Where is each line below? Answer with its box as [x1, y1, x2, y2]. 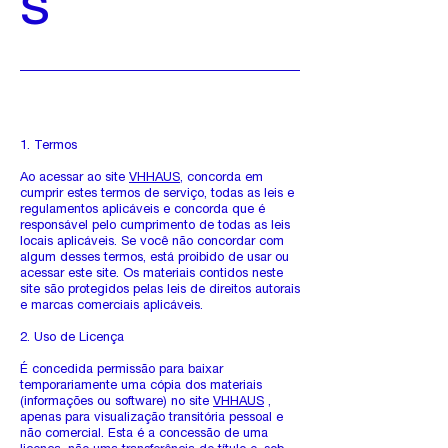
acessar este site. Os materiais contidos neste [20, 268, 283, 281]
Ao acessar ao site [20, 172, 129, 185]
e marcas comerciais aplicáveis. [20, 300, 203, 313]
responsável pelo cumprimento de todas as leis [20, 220, 290, 233]
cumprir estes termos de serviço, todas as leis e [20, 188, 294, 201]
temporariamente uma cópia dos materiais [20, 380, 262, 393]
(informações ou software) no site [20, 396, 213, 409]
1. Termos [20, 140, 77, 153]
